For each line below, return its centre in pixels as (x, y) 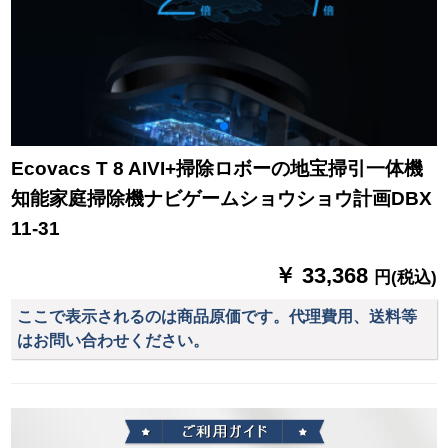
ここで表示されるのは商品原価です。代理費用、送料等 (217, 316)
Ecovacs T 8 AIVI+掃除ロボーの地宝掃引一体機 (217, 169)
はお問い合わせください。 (113, 340)
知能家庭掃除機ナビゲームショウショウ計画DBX (222, 199)
